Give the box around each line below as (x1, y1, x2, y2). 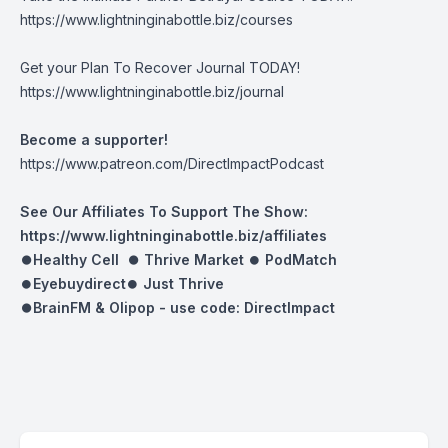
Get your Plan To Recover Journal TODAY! (20, 59, 300, 76)
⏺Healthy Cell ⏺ (20, 251, 140, 268)
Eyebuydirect (33, 275, 126, 292)
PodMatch (265, 251, 337, 268)
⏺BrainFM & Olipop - (20, 299, 170, 316)
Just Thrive (143, 275, 224, 292)
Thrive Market (140, 251, 244, 268)
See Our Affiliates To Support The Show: (20, 203, 316, 220)
